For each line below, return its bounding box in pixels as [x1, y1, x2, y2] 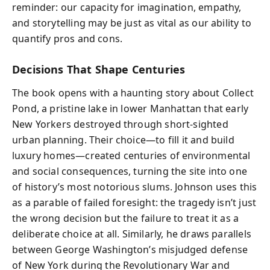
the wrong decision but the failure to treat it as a [12, 211, 239, 225]
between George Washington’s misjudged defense [12, 242, 248, 256]
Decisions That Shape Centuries [12, 62, 186, 77]
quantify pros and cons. [12, 32, 123, 45]
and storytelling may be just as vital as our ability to [12, 16, 251, 30]
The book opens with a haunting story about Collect [12, 86, 254, 99]
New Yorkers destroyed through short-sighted [12, 117, 228, 131]
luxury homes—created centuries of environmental [12, 148, 251, 162]
